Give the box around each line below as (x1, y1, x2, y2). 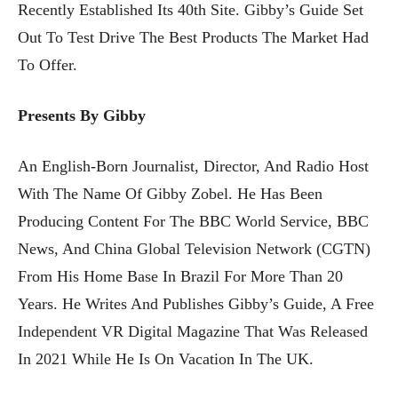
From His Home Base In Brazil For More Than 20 (18, 267, 343, 285)
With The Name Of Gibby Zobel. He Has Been (18, 184, 322, 203)
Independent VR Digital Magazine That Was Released (18, 322, 368, 340)
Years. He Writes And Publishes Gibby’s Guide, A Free (18, 294, 374, 313)
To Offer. (18, 55, 77, 74)
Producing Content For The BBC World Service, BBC (18, 211, 369, 230)
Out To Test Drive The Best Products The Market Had (18, 28, 369, 46)
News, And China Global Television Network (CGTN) (18, 239, 370, 258)
